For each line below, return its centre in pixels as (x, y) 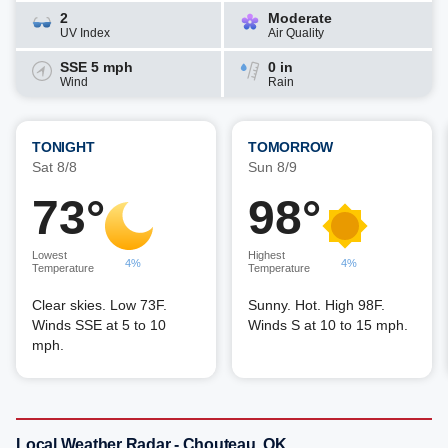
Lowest (49, 255)
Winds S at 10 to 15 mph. (328, 325)
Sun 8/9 (272, 167)
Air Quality (296, 33)
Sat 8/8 (54, 167)
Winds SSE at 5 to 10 (99, 325)
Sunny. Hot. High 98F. (316, 305)
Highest (266, 255)
